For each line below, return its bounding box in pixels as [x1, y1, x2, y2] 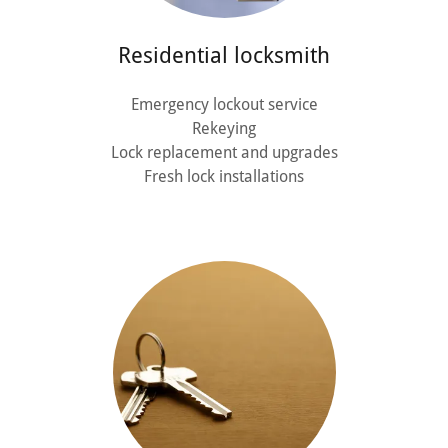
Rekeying [192, 119, 256, 138]
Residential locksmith [118, 43, 330, 68]
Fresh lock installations [144, 167, 304, 186]
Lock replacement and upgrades [110, 143, 338, 162]
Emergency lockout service [130, 95, 318, 114]
